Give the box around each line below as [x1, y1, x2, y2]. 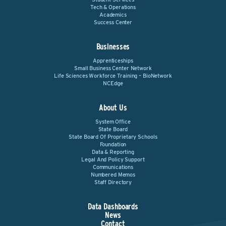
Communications [92, 163, 134, 171]
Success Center [93, 19, 133, 26]
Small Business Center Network [74, 65, 152, 72]
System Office [95, 118, 131, 125]
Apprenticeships [93, 57, 133, 64]
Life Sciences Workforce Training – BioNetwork [54, 72, 172, 79]
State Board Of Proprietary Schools [69, 133, 157, 140]
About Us [99, 103, 127, 112]
